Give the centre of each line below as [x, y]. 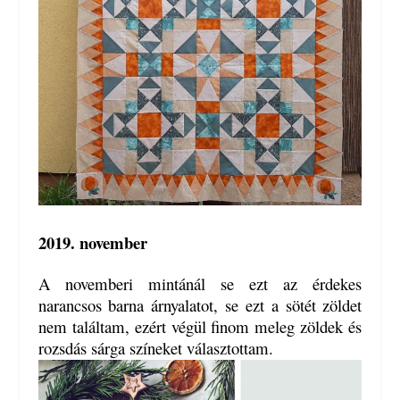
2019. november [92, 242]
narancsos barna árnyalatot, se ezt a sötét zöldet [200, 305]
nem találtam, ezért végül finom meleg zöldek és [200, 327]
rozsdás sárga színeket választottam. [155, 348]
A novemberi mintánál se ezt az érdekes [200, 284]
